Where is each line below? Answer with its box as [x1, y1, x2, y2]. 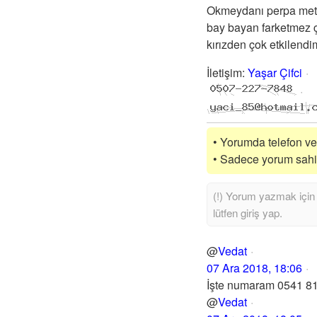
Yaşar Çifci [248, 64, 302, 81]
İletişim [207, 64, 242, 81]
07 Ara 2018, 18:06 [207, 260, 302, 276]
